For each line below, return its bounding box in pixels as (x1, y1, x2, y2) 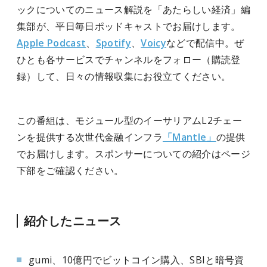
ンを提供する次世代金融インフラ (17, 131, 163, 144)
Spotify (95, 36, 131, 49)
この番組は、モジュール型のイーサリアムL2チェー (17, 114, 242, 127)
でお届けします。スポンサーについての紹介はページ (17, 147, 250, 160)
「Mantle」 (162, 131, 216, 144)
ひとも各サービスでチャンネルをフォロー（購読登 (17, 53, 241, 66)
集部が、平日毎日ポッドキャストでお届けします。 (17, 20, 241, 33)
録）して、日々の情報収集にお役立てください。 (17, 70, 231, 83)
